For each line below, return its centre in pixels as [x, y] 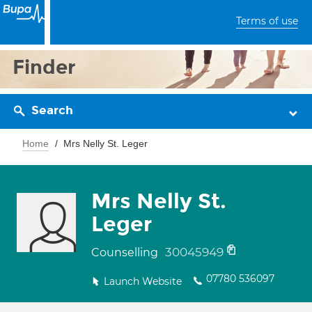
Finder [44, 67]
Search [52, 110]
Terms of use [267, 21]
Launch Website [143, 281]
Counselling [126, 252]
